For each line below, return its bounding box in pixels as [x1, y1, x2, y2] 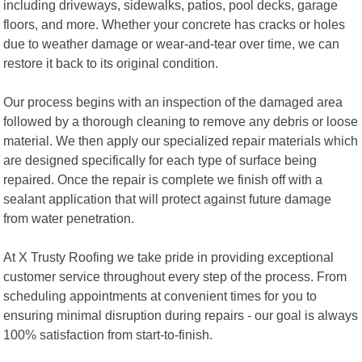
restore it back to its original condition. [3, 55, 219, 70]
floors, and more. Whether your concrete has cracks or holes [3, 16, 346, 32]
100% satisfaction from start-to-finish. [3, 326, 213, 342]
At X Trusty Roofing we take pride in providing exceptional [3, 249, 335, 264]
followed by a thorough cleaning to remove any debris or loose [3, 113, 359, 128]
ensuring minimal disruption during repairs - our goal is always [3, 307, 359, 322]
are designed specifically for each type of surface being [3, 152, 318, 167]
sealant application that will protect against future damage [3, 191, 332, 206]
